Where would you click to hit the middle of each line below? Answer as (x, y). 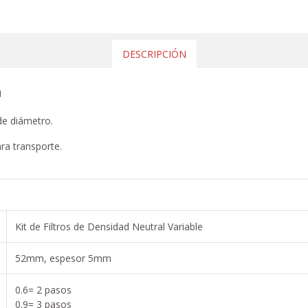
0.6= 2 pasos (43, 289)
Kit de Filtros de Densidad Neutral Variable (109, 226)
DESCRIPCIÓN (154, 54)
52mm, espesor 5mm (63, 258)
